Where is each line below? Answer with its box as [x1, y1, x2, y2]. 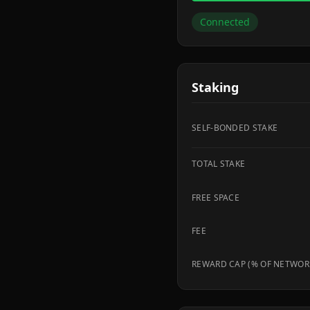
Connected [200, 15, 250, 28]
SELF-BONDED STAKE [192, 122, 278, 134]
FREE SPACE [192, 192, 239, 203]
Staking [192, 79, 239, 95]
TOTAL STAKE [192, 158, 246, 170]
